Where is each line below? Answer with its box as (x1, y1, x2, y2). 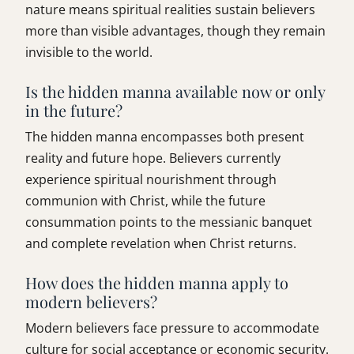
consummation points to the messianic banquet (25, 213, 312, 232)
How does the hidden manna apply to (25, 272, 288, 294)
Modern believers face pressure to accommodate (25, 319, 319, 337)
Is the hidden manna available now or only (25, 81, 325, 103)
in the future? (25, 100, 122, 122)
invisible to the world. (25, 43, 153, 62)
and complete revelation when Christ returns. (25, 235, 296, 253)
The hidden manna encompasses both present (25, 128, 304, 146)
